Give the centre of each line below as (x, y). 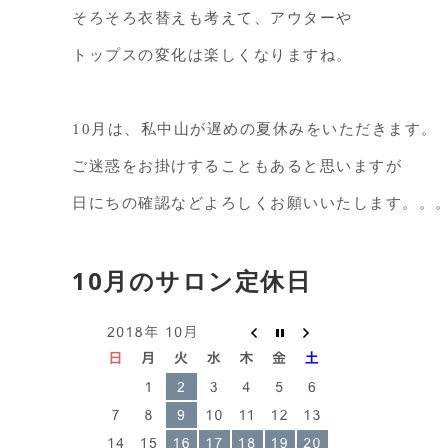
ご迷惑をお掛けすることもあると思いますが (237, 166)
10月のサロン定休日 (191, 280)
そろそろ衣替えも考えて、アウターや (212, 18)
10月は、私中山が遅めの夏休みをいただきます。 (255, 129)
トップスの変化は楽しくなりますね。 (212, 55)
